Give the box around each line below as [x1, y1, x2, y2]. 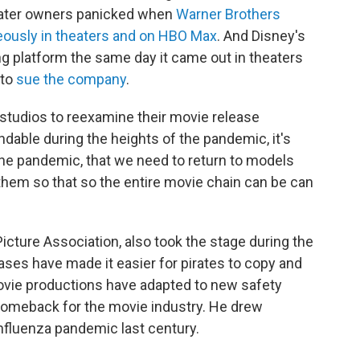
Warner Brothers [176, 6, 280, 23]
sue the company [16, 71, 126, 88]
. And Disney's [217, 27, 305, 45]
